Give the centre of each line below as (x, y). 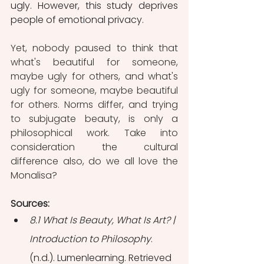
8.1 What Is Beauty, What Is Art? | (103, 220)
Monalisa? (34, 175)
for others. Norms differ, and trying (94, 105)
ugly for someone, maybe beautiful (94, 90)
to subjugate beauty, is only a (94, 119)
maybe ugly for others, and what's (94, 76)
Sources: (30, 204)
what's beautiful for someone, (94, 62)
